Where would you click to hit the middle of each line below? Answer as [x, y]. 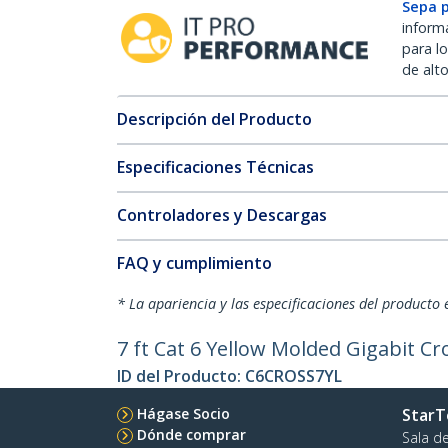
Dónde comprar [191, 434]
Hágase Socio [183, 413]
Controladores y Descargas [222, 215]
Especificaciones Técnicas [215, 167]
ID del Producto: [181, 376]
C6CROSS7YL [293, 376]
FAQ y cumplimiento [194, 263]
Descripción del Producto [214, 119]
